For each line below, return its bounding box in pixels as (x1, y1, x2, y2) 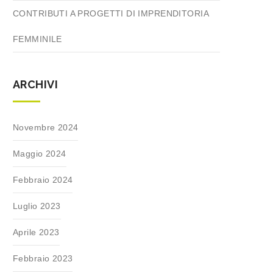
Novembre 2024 (13, 122, 79, 132)
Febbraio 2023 (13, 253, 73, 263)
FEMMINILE (13, 34, 62, 44)
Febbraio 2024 (13, 175, 73, 185)
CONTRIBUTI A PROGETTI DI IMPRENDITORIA (13, 9, 209, 18)
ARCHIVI (13, 78, 58, 91)
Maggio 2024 (13, 149, 66, 158)
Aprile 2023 (13, 227, 60, 237)
